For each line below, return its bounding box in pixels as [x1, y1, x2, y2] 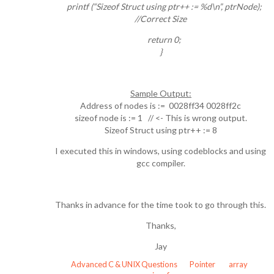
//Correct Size [135, 13, 187, 24]
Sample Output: [130, 88, 191, 98]
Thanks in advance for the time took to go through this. [55, 199, 267, 210]
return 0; [140, 34, 182, 45]
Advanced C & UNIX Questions [70, 259, 178, 269]
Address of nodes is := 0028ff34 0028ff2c [80, 100, 242, 111]
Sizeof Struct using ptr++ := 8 [104, 125, 217, 135]
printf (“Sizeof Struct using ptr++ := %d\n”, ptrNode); [59, 1, 262, 12]
